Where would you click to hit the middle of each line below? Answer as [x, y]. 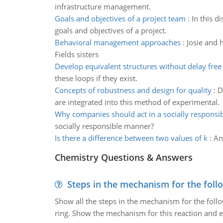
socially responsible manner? [104, 126]
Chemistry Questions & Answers [123, 157]
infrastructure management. [103, 6]
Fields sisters [76, 54]
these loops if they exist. [96, 78]
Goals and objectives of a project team [120, 18]
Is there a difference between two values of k [131, 138]
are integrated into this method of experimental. [137, 102]
